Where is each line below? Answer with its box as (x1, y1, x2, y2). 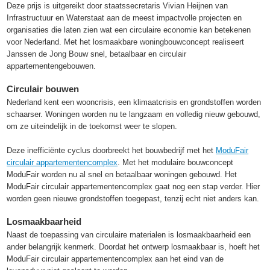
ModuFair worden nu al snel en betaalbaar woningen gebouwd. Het (7, 170, 237, 180)
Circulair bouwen (7, 84, 80, 95)
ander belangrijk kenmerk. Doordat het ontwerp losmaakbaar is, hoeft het (7, 242, 260, 252)
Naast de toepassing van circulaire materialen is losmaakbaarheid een (7, 230, 251, 240)
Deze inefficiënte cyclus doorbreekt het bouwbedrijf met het (7, 146, 216, 155)
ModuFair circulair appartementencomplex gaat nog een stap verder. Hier (7, 182, 260, 192)
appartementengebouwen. (7, 61, 96, 71)
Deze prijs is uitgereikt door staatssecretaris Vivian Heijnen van (7, 1, 228, 11)
